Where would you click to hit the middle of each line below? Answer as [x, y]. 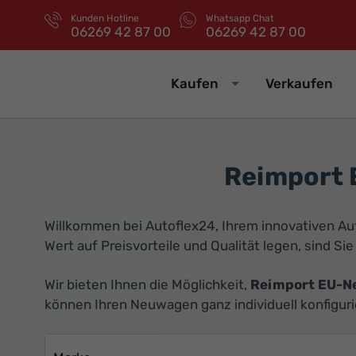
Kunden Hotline [104, 18]
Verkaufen [300, 83]
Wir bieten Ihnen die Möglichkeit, [147, 284]
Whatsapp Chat [240, 18]
